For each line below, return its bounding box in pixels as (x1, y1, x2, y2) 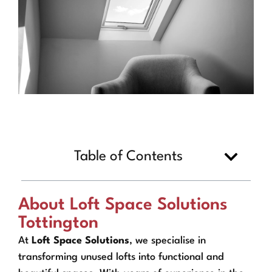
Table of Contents (74, 149, 183, 164)
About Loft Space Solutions (18, 196, 228, 214)
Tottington (18, 214, 98, 232)
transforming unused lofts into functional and (18, 251, 224, 262)
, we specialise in (129, 235, 206, 246)
